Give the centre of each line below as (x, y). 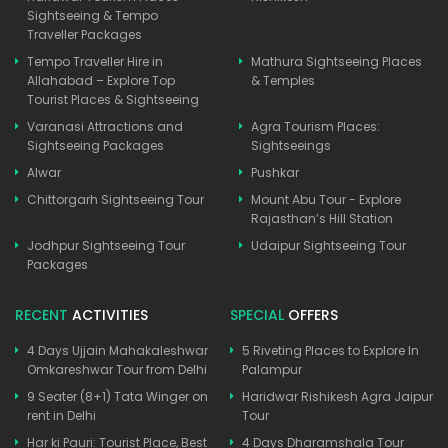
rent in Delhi (61, 415)
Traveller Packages (84, 34)
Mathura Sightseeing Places (336, 61)
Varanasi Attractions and (105, 126)
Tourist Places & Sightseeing (113, 99)
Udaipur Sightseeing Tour (328, 245)
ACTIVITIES (108, 314)
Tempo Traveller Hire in (95, 61)
